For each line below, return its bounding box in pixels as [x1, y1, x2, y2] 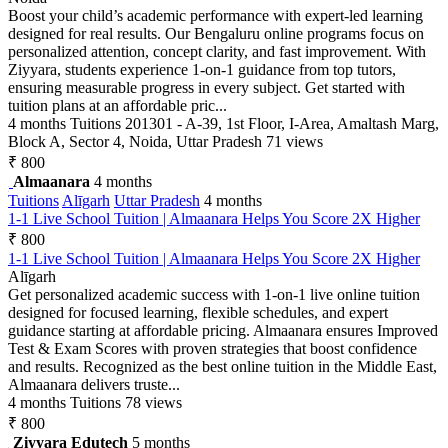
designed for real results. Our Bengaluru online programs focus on [8, 24, 424, 42]
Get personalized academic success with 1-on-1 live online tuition [8, 285, 420, 303]
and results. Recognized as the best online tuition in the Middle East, [8, 357, 437, 375]
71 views [266, 132, 323, 150]
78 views [125, 393, 182, 411]
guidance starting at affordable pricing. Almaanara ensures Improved [8, 321, 438, 339]
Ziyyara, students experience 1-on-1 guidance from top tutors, [8, 60, 396, 78]
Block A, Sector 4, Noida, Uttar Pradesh [8, 132, 262, 150]
